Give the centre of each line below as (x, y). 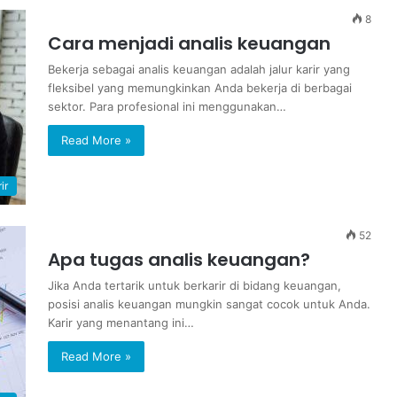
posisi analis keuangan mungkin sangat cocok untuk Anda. (209, 304)
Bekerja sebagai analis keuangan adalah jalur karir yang (199, 69)
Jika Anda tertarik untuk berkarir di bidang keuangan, (195, 285)
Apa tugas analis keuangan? (179, 260)
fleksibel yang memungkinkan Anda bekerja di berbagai (200, 88)
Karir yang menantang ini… (121, 323)
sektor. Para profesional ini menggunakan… (167, 106)
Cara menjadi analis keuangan (189, 43)
